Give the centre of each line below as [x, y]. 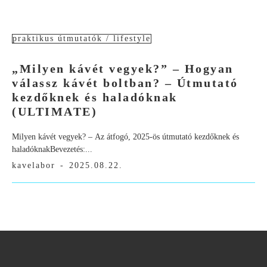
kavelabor [34, 166]
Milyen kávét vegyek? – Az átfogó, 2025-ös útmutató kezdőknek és [125, 137]
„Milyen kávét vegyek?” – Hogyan [123, 69]
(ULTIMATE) [55, 112]
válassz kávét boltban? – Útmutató [125, 83]
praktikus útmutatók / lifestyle [82, 39]
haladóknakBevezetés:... [52, 150]
